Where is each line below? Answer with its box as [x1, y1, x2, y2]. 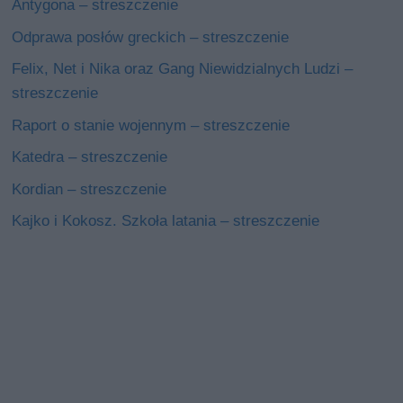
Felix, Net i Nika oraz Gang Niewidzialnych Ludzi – [12, 60, 354, 78]
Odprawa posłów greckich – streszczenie [12, 28, 290, 46]
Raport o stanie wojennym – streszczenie [12, 116, 291, 134]
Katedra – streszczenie [12, 148, 168, 166]
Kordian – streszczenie [12, 180, 167, 198]
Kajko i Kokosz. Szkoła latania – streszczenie [12, 212, 320, 230]
